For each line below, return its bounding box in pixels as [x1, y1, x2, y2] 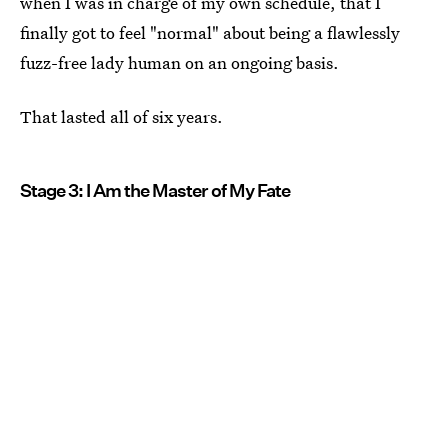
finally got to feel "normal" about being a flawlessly [20, 21, 400, 45]
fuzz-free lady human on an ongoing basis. [20, 51, 339, 75]
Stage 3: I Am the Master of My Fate [20, 180, 290, 202]
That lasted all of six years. [20, 105, 223, 129]
